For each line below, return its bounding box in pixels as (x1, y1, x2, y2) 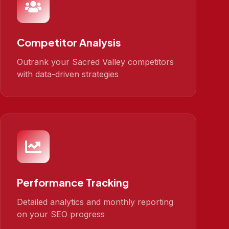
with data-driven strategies (17, 69, 119, 79)
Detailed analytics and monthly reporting (17, 197, 173, 207)
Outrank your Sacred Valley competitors (17, 57, 174, 67)
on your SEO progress (17, 209, 105, 219)
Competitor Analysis (17, 36, 121, 49)
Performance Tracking (17, 176, 129, 189)
